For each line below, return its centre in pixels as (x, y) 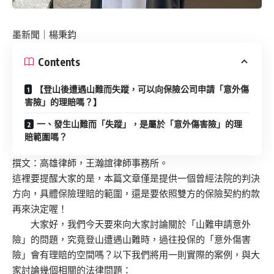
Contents (59, 61)
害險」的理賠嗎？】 (63, 102)
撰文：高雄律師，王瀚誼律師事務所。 (90, 163)
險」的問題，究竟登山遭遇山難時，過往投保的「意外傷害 (131, 240)
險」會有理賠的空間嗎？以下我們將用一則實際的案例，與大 (136, 255)
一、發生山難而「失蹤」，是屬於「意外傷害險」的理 (139, 124)
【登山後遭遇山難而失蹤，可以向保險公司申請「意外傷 (142, 89)
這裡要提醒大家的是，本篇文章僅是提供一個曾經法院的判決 (136, 179)
